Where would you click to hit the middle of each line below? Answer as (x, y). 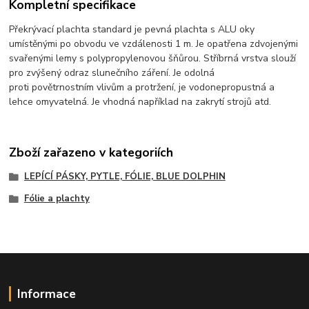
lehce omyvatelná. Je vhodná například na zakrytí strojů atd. (140, 101)
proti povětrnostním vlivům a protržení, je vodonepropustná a (142, 87)
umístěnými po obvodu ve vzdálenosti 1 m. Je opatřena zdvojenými (154, 43)
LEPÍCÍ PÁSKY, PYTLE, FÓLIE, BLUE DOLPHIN (124, 177)
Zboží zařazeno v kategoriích (91, 153)
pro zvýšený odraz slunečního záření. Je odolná (112, 72)
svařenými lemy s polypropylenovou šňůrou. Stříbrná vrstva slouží (153, 58)
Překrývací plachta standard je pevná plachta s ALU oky (132, 29)
